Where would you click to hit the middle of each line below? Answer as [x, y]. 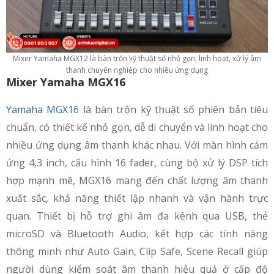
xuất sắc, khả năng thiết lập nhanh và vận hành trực [137, 198]
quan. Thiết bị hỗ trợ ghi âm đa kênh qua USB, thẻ [137, 216]
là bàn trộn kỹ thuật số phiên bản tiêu [174, 110]
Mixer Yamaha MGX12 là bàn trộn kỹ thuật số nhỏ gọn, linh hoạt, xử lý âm [137, 59]
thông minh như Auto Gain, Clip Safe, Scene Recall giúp [137, 252]
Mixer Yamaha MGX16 [66, 82]
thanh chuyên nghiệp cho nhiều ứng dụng [137, 70]
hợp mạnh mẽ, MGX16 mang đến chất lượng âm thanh [137, 181]
